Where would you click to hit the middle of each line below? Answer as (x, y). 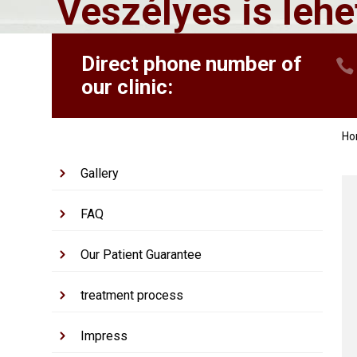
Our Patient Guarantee (141, 255)
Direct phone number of (191, 63)
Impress (104, 336)
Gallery (100, 174)
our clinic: (127, 86)
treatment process (132, 296)
